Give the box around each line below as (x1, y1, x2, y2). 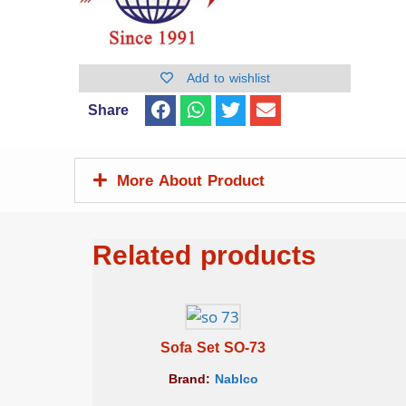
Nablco (214, 366, 258, 391)
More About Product (116, 165, 265, 195)
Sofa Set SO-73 (160, 333, 266, 362)
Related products (92, 229, 316, 281)
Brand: (168, 366, 215, 391)
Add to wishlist (186, 66, 270, 91)
